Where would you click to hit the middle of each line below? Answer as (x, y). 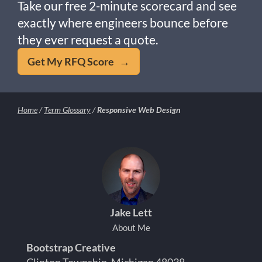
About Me (131, 227)
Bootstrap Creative (71, 247)
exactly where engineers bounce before (123, 23)
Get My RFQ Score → (79, 62)
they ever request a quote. (88, 40)
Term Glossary (67, 110)
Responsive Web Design (139, 110)
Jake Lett (131, 212)
